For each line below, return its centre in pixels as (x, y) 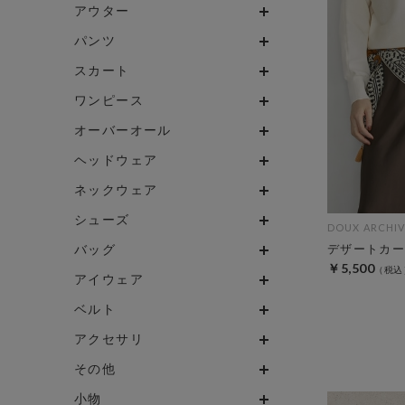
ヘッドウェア (116, 159)
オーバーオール (123, 129)
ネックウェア (116, 189)
